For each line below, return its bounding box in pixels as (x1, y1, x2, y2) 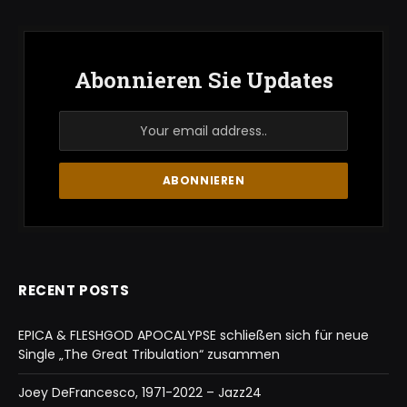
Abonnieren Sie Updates (74, 65, 333, 95)
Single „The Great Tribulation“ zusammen (18, 345, 280, 364)
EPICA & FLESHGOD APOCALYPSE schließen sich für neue (18, 326, 369, 345)
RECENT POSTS (18, 281, 130, 301)
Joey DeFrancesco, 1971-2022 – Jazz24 (18, 383, 262, 402)
